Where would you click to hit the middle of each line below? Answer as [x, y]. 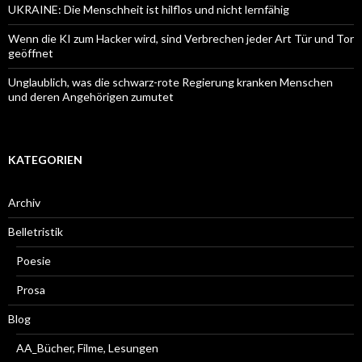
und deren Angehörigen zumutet [91, 96]
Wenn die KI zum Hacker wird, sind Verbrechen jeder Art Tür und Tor [181, 38]
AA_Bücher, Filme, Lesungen [87, 347]
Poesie [34, 260]
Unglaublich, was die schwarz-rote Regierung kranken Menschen [170, 82]
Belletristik [36, 231]
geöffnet [31, 53]
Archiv [24, 202]
